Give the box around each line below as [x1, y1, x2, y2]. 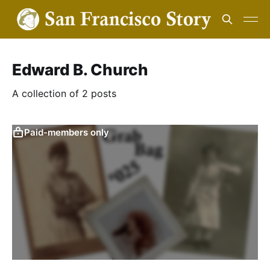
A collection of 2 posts [12, 87, 116, 99]
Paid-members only [24, 127, 109, 138]
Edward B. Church [12, 60, 148, 79]
